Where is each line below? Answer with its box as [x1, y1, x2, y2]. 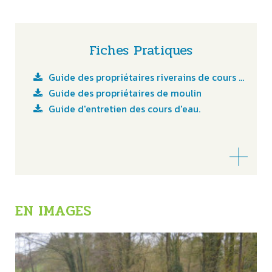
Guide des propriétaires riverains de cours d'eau [48, 70, 239, 85]
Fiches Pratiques [89, 40, 192, 61]
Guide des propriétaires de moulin [48, 86, 202, 101]
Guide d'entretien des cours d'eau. [48, 101, 200, 117]
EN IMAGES [15, 200, 92, 223]
